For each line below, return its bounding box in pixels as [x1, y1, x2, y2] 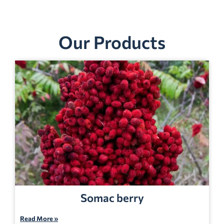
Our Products [58, 31, 165, 53]
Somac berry [80, 191, 144, 205]
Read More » [20, 214, 58, 223]
